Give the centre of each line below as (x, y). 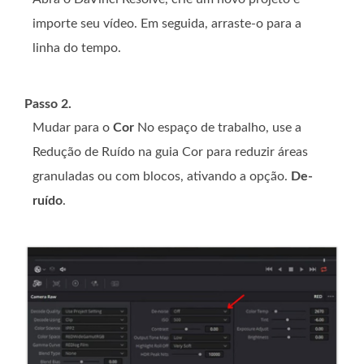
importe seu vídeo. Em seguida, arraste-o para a (167, 23)
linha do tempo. (77, 48)
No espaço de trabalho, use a (218, 127)
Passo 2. (48, 104)
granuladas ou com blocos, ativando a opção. (162, 176)
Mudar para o (73, 127)
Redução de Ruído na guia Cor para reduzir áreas (170, 152)
